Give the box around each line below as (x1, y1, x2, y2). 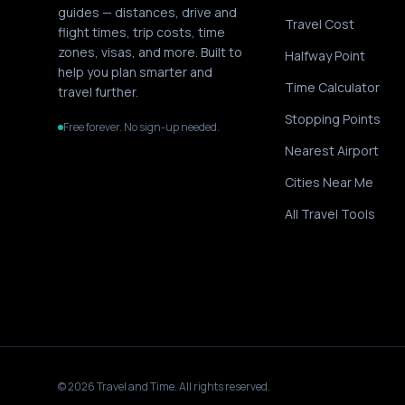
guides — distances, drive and (58, 4, 237, 21)
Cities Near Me (285, 174, 374, 191)
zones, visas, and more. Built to (58, 43, 242, 61)
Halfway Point (285, 47, 366, 64)
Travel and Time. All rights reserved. (95, 379, 270, 394)
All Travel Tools (285, 205, 376, 222)
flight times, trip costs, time (58, 24, 225, 41)
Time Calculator (285, 79, 381, 96)
